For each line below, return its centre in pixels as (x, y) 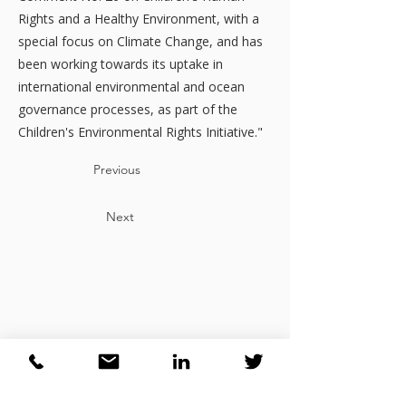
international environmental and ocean (131, 87)
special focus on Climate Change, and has (140, 41)
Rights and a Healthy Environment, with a (139, 19)
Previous (117, 169)
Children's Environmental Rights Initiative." (140, 132)
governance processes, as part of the (128, 109)
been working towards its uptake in (121, 64)
